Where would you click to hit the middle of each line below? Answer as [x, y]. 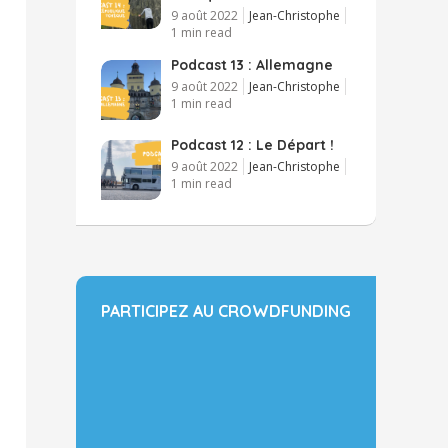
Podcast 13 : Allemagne [252, 64]
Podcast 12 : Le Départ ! [252, 144]
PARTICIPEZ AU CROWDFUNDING [226, 310]
